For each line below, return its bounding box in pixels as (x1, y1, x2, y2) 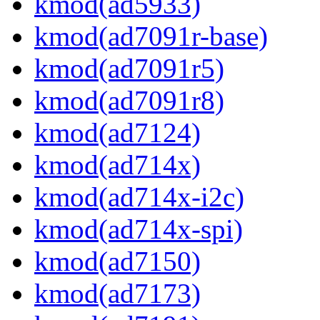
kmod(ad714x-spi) (34, 214, 243, 245)
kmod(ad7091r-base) (34, 21, 268, 52)
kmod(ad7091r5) (34, 53, 224, 84)
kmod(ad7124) (34, 117, 201, 149)
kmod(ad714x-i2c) (34, 181, 244, 213)
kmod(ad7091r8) (34, 85, 224, 116)
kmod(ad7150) (34, 246, 201, 277)
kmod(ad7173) (34, 278, 201, 309)
